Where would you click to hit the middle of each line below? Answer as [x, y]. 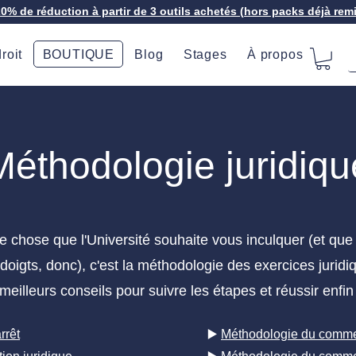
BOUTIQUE [78, 54]
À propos [275, 54]
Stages [205, 54]
